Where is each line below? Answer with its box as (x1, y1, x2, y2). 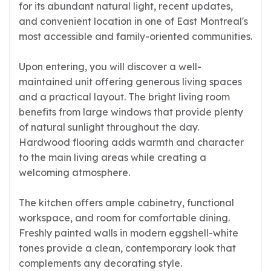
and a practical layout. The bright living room (19, 91, 230, 103)
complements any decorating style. (19, 257, 182, 269)
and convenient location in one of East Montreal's (19, 15, 248, 27)
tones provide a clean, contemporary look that (19, 242, 236, 254)
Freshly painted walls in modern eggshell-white (19, 227, 238, 239)
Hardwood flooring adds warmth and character (19, 136, 244, 148)
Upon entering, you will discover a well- (19, 60, 201, 73)
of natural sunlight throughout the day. (19, 121, 199, 133)
